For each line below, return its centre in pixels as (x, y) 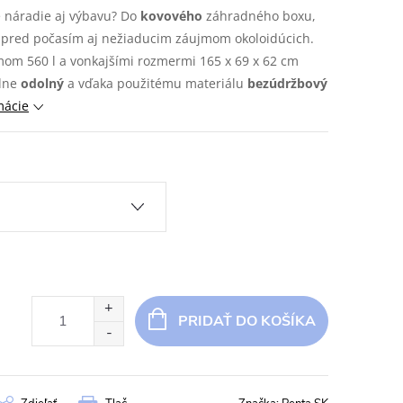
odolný (42, 83)
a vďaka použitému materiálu (156, 83)
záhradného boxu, (259, 16)
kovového (171, 16)
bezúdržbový (287, 83)
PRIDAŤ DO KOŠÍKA (246, 321)
